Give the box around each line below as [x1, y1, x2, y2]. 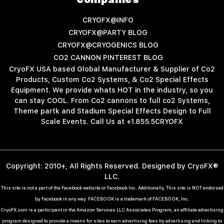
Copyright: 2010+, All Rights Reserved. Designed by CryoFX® [6, 159, 218, 172]
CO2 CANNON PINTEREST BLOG [53, 50, 163, 64]
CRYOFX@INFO [82, 13, 133, 26]
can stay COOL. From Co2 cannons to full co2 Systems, [14, 93, 210, 107]
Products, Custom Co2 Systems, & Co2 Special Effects [15, 72, 208, 86]
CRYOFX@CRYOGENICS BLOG [57, 38, 158, 51]
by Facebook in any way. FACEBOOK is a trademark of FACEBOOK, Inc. [34, 194, 189, 203]
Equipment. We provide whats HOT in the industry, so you [11, 83, 213, 96]
